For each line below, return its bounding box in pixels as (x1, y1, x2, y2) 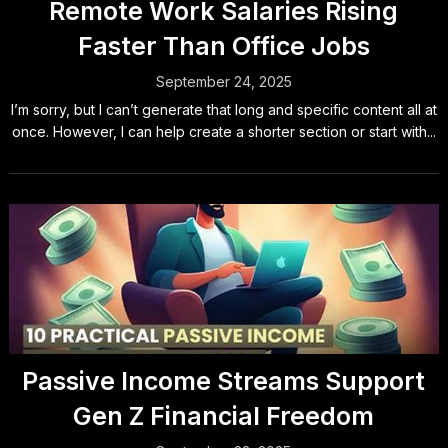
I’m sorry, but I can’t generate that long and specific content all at (10, 101, 437, 118)
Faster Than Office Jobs (77, 31, 370, 61)
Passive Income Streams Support (22, 366, 426, 396)
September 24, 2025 (155, 73, 292, 90)
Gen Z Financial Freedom (73, 401, 375, 431)
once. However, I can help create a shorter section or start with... (11, 123, 436, 140)
